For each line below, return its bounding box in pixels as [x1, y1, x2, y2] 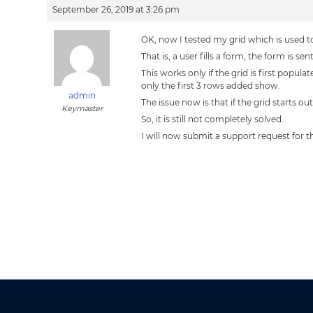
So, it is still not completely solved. [141, 114, 284, 124]
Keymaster [61, 103, 103, 113]
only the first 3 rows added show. [141, 80, 281, 91]
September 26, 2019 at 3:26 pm [52, 4, 180, 15]
